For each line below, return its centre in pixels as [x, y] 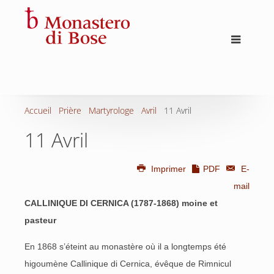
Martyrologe [111, 110]
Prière [70, 110]
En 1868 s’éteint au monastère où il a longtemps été [125, 246]
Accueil [38, 110]
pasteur [40, 220]
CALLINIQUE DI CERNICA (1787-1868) [103, 203]
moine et [200, 203]
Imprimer [169, 169]
